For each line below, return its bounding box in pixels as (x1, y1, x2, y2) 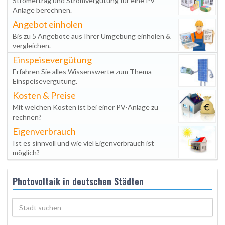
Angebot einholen (13, 19, 83, 30)
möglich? (13, 148, 40, 157)
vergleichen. (13, 41, 51, 50)
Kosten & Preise (13, 90, 76, 101)
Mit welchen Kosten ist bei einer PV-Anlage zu (13, 103, 158, 111)
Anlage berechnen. (13, 6, 72, 14)
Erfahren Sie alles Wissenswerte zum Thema (13, 67, 152, 76)
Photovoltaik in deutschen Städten (13, 175, 144, 188)
